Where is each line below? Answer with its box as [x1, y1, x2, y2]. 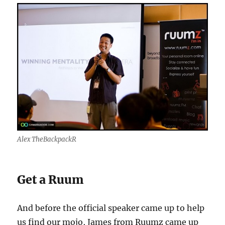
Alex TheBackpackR [17, 135, 77, 144]
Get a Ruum [17, 172, 84, 187]
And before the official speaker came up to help [17, 203, 205, 213]
